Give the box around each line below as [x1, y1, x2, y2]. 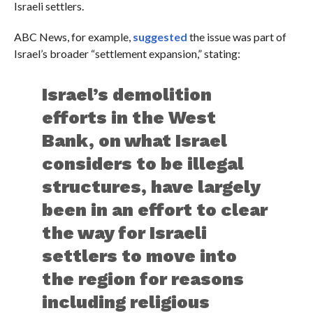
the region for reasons [42, 268, 245, 290]
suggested [132, 30, 187, 44]
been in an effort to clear [42, 199, 268, 221]
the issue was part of [187, 30, 286, 44]
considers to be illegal [42, 153, 245, 175]
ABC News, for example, [13, 30, 133, 44]
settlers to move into [42, 245, 238, 267]
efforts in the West [42, 107, 217, 129]
